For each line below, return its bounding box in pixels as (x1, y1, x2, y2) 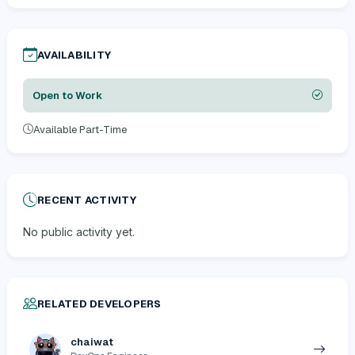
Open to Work (32, 88, 102, 102)
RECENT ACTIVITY (37, 193, 136, 207)
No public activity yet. (23, 224, 135, 239)
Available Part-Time (33, 122, 127, 136)
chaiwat (71, 335, 113, 349)
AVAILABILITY (37, 48, 112, 62)
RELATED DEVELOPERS (37, 296, 162, 311)
